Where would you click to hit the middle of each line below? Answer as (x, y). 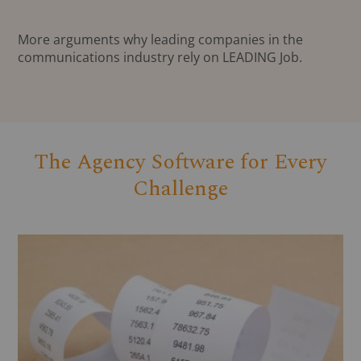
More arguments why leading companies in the (161, 40)
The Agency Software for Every (180, 162)
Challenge (180, 189)
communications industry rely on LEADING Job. (160, 58)
